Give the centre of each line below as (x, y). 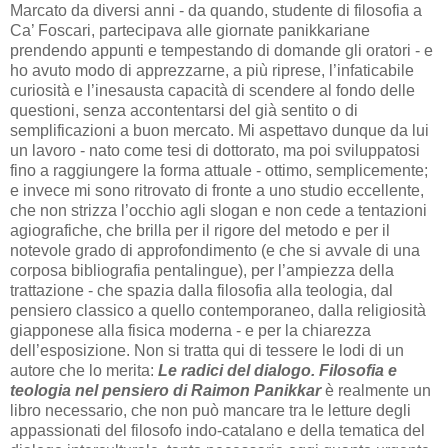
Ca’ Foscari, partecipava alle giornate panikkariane (190, 30)
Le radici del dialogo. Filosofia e (277, 370)
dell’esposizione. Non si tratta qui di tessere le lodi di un (207, 350)
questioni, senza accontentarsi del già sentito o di (184, 110)
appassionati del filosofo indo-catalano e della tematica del (217, 430)
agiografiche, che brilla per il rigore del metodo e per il (200, 230)
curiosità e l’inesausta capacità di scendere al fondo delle (212, 90)
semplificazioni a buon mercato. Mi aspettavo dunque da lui (219, 130)
